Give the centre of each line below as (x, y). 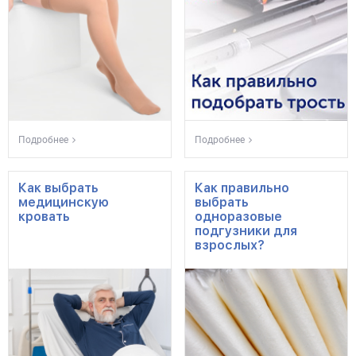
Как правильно (242, 188)
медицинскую (64, 202)
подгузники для (246, 231)
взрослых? (230, 245)
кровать (44, 217)
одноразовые (238, 217)
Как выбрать (58, 188)
